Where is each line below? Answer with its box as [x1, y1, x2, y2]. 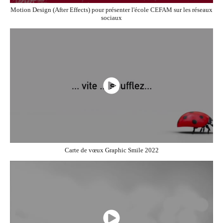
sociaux [101, 14, 122, 21]
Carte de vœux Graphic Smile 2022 [64, 146, 159, 154]
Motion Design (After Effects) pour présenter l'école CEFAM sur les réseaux [10, 6, 213, 13]
